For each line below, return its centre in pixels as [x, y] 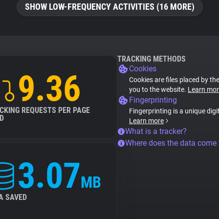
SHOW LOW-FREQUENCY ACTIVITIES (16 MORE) [109, 7]
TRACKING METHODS [152, 59]
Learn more [146, 121]
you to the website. [158, 89]
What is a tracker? [156, 131]
